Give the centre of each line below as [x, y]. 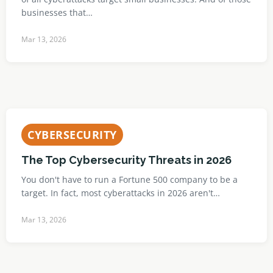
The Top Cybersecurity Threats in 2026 [126, 160]
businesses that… [57, 12]
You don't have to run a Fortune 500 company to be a [129, 179]
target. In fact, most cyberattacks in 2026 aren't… [121, 193]
